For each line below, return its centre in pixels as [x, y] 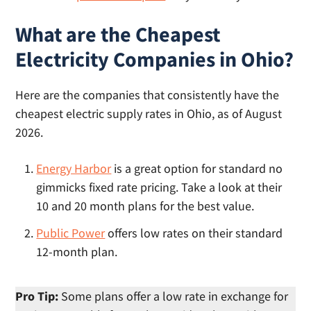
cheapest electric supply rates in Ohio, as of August [149, 114]
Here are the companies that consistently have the [148, 95]
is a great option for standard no [197, 169]
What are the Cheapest [118, 34]
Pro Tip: [37, 296]
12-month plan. [77, 252]
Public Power [71, 233]
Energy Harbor [74, 169]
